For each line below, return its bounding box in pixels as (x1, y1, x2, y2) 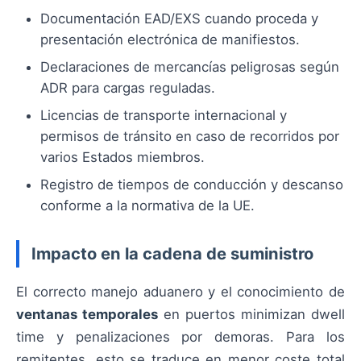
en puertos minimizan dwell (158, 306, 345, 323)
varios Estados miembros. (40, 148, 205, 165)
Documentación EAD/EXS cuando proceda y (40, 10, 318, 27)
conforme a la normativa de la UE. (40, 197, 255, 214)
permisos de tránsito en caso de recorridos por (40, 127, 339, 144)
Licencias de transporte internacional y (40, 106, 287, 123)
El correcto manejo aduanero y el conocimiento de (16, 284, 345, 301)
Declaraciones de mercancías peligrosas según (40, 58, 339, 75)
